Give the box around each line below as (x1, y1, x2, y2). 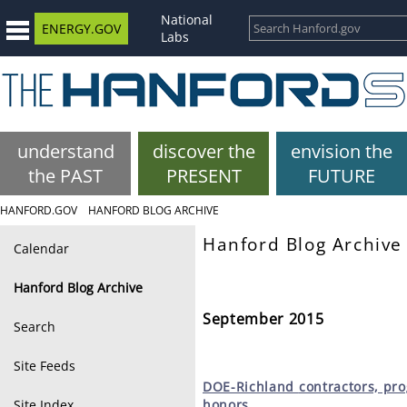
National (161, 11, 213, 28)
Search (14, 318, 55, 335)
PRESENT (165, 164, 242, 188)
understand (16, 139, 114, 164)
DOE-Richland (203, 378, 299, 395)
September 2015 (203, 308, 324, 329)
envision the (291, 139, 392, 164)
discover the (152, 139, 255, 164)
